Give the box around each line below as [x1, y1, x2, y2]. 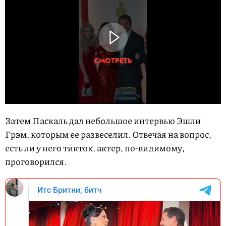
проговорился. [5, 155, 67, 168]
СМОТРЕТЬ [94, 55, 132, 66]
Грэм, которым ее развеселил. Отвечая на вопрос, [5, 128, 211, 141]
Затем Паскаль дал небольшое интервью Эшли [5, 114, 201, 128]
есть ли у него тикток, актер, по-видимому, [5, 141, 185, 155]
